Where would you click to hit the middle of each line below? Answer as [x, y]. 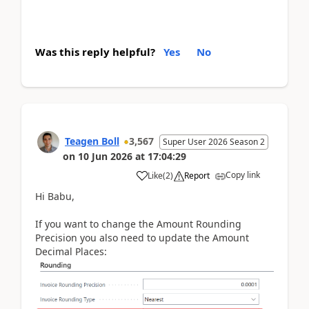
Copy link [243, 175]
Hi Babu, [55, 197]
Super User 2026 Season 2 [214, 142]
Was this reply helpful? [95, 52]
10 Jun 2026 [105, 157]
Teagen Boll [92, 141]
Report [197, 176]
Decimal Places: [71, 252]
